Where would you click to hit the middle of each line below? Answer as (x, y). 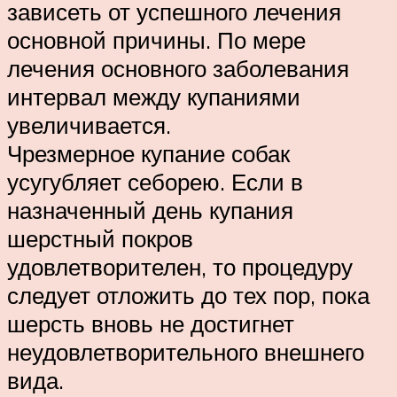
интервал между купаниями (154, 97)
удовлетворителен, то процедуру (180, 267)
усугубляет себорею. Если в (155, 182)
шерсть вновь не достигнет (151, 324)
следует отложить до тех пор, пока (188, 296)
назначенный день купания (150, 210)
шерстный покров (100, 239)
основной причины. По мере (156, 40)
